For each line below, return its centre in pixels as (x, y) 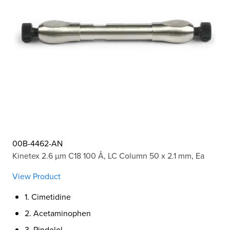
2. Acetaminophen (58, 213)
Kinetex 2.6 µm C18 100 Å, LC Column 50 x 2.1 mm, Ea (108, 155)
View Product (36, 176)
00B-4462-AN (37, 143)
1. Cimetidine (48, 196)
